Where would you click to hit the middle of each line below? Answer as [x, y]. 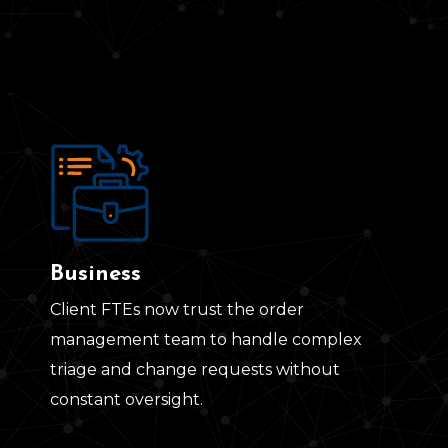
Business [95, 275]
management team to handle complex [206, 340]
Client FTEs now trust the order [177, 310]
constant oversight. [126, 400]
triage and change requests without [195, 370]
